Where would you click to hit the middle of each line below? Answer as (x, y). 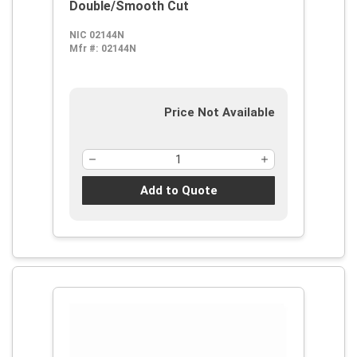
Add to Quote (178, 190)
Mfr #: (84, 49)
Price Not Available (220, 112)
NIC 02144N (97, 35)
